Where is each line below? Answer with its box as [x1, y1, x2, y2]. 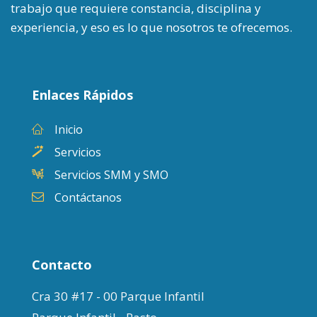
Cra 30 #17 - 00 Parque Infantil [32, 287, 204, 304]
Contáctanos [54, 189, 122, 205]
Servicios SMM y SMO [54, 166, 168, 183]
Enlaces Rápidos [32, 86, 133, 103]
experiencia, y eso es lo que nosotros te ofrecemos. [11, 18, 292, 35]
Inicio [54, 121, 83, 137]
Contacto [32, 255, 92, 273]
